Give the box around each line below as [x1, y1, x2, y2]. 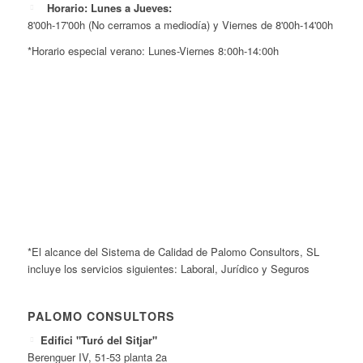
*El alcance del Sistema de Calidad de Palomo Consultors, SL [27, 244, 319, 260]
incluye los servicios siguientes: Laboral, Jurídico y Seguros [27, 261, 310, 277]
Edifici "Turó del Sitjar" [41, 332, 158, 348]
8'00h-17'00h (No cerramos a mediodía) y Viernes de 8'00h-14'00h [27, 17, 333, 33]
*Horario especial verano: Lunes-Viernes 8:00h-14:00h [27, 43, 279, 59]
